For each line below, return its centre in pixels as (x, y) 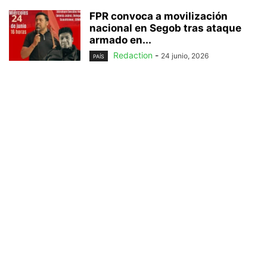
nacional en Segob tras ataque (165, 28)
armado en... (120, 40)
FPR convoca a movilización (159, 16)
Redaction (133, 55)
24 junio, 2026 (185, 56)
